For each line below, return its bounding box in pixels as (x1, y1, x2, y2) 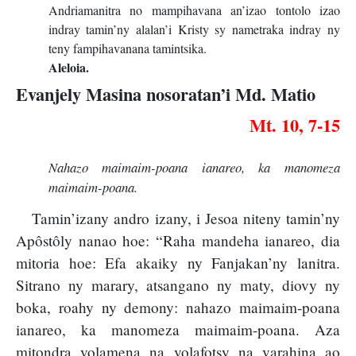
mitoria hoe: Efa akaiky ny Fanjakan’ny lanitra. (16, 253, 340, 273)
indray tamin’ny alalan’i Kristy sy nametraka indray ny (48, 20, 340, 37)
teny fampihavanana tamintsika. (48, 39, 207, 56)
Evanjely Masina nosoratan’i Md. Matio (16, 80, 315, 107)
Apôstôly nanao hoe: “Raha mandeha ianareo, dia (16, 230, 340, 251)
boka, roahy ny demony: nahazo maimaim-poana (16, 297, 340, 318)
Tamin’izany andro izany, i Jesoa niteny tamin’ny (32, 208, 340, 229)
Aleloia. (48, 57, 89, 76)
